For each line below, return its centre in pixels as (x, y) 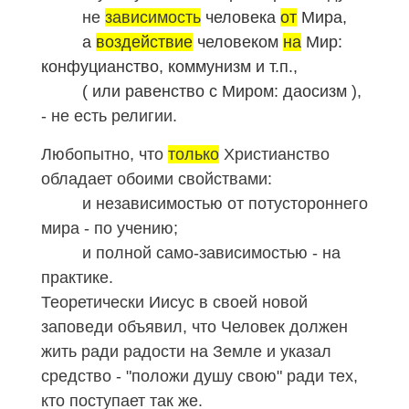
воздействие (144, 42)
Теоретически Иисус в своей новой (174, 302)
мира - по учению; (110, 228)
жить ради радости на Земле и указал (186, 351)
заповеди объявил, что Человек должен (194, 326)
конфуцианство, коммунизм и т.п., (169, 66)
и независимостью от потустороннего (204, 203)
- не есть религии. (109, 115)
